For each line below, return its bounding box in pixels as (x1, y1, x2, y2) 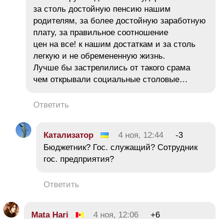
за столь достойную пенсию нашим (33, 4, 171, 14)
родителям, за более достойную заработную (33, 16, 206, 25)
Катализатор (44, 130, 93, 140)
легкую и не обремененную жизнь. (33, 51, 165, 61)
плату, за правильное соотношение (33, 27, 168, 37)
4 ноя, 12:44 (118, 130, 163, 140)
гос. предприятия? (44, 154, 114, 164)
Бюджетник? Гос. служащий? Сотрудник (44, 142, 197, 152)
